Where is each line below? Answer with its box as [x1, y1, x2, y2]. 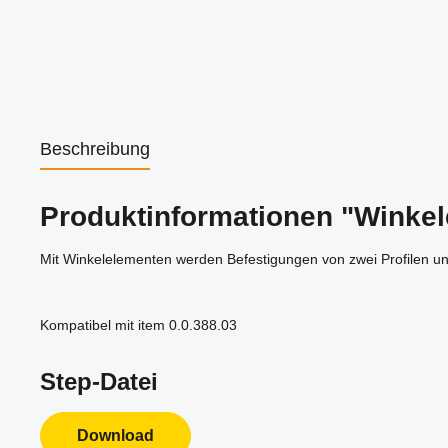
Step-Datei [40, 368, 158, 396]
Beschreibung [40, 139, 150, 160]
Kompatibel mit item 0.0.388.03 [40, 317, 237, 334]
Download [77, 427, 154, 445]
